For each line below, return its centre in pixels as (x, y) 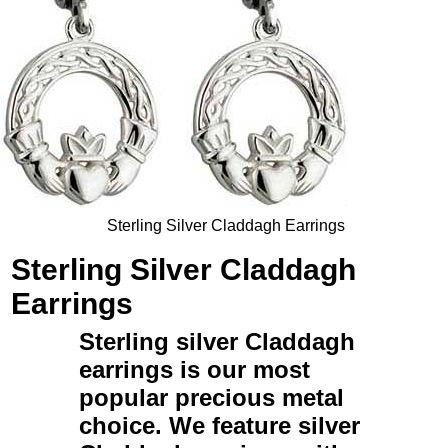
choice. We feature (188, 425)
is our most (241, 369)
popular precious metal (211, 397)
